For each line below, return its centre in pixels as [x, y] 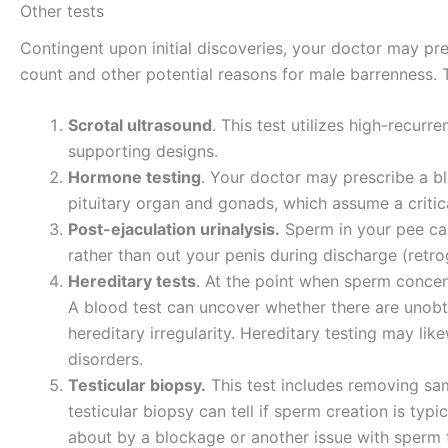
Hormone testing [134, 177]
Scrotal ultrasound [140, 125]
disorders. [105, 359]
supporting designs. [143, 151]
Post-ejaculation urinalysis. [174, 229]
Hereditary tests [132, 281]
